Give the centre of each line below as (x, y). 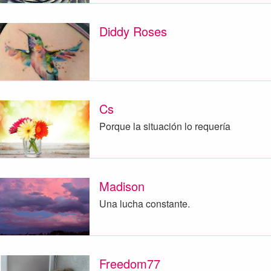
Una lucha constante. (144, 203)
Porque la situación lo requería (165, 126)
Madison (122, 186)
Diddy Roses (133, 31)
